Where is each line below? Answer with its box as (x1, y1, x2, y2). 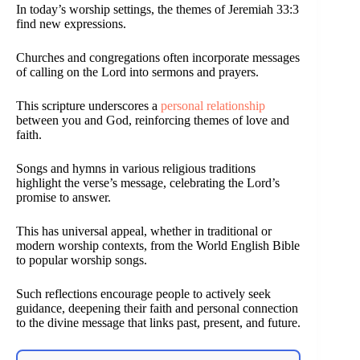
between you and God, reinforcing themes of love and (16, 112, 289, 127)
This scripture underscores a (16, 98, 161, 112)
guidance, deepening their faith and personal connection (16, 301, 298, 315)
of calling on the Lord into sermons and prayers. (16, 64, 259, 79)
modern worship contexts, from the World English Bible (16, 238, 300, 252)
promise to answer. (16, 190, 111, 204)
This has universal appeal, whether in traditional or (16, 223, 272, 238)
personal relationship (161, 98, 265, 112)
